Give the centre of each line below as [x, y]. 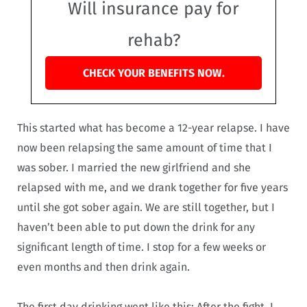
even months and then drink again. [103, 267]
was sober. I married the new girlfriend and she [134, 167]
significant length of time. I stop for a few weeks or [142, 247]
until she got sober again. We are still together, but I [146, 207]
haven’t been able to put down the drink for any [136, 227]
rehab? [153, 40]
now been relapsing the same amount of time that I [145, 147]
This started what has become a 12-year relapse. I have [153, 127]
